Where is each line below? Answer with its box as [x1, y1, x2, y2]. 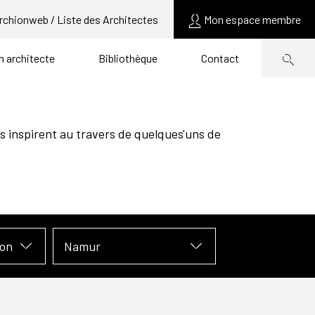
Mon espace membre [204, 13, 301, 26]
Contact [201, 51, 239, 65]
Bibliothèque [98, 51, 157, 65]
